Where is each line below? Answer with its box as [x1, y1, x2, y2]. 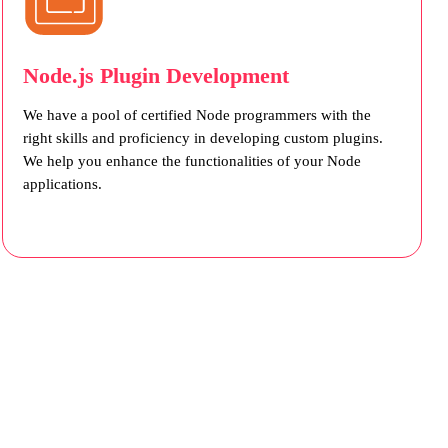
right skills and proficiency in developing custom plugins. [22, 130, 383, 147]
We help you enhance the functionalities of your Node [22, 153, 361, 170]
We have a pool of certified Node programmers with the [22, 107, 371, 124]
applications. [22, 176, 102, 193]
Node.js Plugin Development [22, 63, 289, 89]
